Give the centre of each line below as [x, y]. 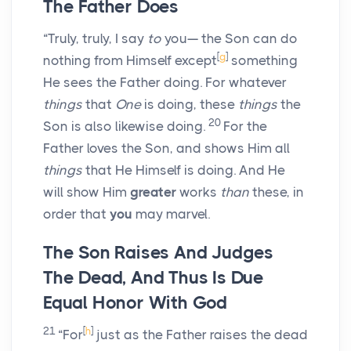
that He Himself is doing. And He [184, 170]
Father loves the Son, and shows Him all [166, 148]
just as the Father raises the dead [201, 335]
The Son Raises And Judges [159, 253]
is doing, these [190, 105]
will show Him [87, 192]
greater [153, 192]
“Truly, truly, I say [95, 39]
